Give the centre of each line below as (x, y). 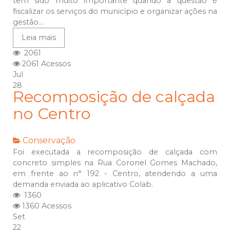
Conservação (49, 141)
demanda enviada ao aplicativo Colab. (83, 185)
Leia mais (39, 38)
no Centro (52, 114)
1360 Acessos (46, 206)
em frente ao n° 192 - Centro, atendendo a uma (115, 174)
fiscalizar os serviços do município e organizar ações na (115, 12)
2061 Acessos (45, 64)
